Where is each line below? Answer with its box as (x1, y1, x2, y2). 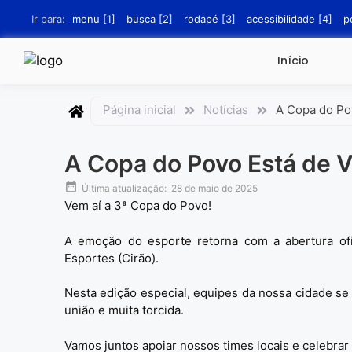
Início (277, 53, 310, 68)
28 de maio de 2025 (171, 182, 258, 194)
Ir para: (31, 12, 65, 25)
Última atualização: (82, 182, 167, 194)
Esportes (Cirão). (64, 250, 159, 266)
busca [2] (126, 12, 174, 25)
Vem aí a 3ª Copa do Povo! (64, 198, 211, 213)
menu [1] (72, 12, 116, 25)
